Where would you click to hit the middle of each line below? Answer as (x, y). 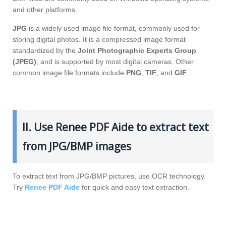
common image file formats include (69, 72)
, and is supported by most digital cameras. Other (115, 61)
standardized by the (45, 50)
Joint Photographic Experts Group (137, 50)
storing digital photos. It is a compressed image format (99, 39)
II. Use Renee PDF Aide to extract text (115, 127)
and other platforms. (45, 9)
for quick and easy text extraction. (134, 187)
